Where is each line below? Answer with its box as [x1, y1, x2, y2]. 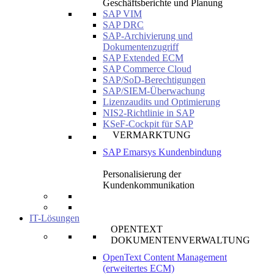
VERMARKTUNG [113, 130, 191, 140]
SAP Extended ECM [103, 53, 183, 63]
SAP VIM [103, 9, 142, 19]
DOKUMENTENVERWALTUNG [111, 235, 251, 245]
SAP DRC [103, 20, 144, 30]
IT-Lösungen [29, 213, 80, 223]
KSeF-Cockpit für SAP [103, 119, 193, 129]
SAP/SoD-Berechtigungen [103, 75, 206, 85]
